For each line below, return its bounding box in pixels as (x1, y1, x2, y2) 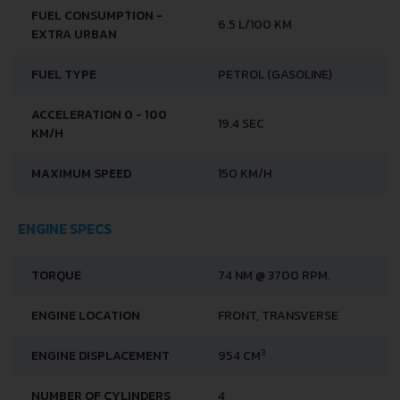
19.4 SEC (218, 113, 264, 133)
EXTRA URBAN (31, 24, 117, 44)
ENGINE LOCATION (31, 305, 140, 325)
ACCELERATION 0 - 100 (31, 104, 167, 124)
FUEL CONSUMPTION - (31, 5, 162, 25)
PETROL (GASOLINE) (218, 64, 332, 84)
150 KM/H (218, 163, 271, 183)
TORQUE (31, 265, 81, 285)
